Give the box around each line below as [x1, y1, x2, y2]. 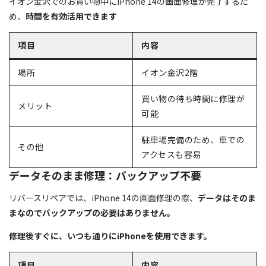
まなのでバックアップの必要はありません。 [9, 206, 175, 218]
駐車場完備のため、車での [141, 133, 245, 145]
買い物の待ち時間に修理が [141, 92, 245, 104]
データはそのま [198, 191, 256, 204]
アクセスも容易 [141, 148, 201, 160]
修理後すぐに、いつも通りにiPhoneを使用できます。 [9, 229, 212, 242]
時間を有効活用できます [26, 9, 117, 22]
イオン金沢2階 [141, 66, 198, 78]
